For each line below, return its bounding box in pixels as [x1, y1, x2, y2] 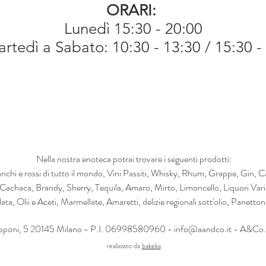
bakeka [141, 240, 161, 251]
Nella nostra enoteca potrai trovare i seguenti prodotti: [36, 151, 232, 166]
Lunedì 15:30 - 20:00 [64, 19, 202, 38]
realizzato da [106, 240, 142, 251]
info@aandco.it [174, 221, 232, 236]
